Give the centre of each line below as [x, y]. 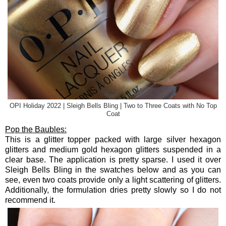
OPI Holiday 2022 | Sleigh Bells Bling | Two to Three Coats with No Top [113, 106]
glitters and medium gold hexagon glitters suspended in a [113, 150]
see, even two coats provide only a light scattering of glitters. [113, 180]
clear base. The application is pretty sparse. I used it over [113, 160]
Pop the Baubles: [36, 130]
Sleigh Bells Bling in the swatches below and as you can [113, 170]
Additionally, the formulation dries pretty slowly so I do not [113, 190]
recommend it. [30, 200]
